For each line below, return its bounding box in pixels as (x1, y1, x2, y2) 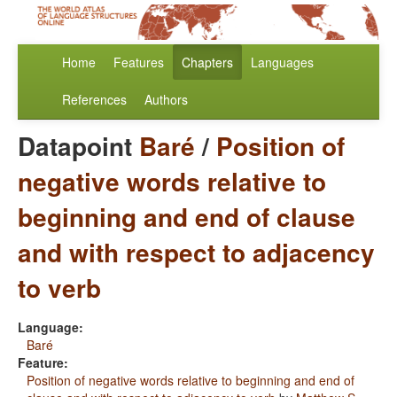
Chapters (182, 53, 233, 72)
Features (113, 53, 164, 72)
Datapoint (18, 128, 139, 165)
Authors (144, 90, 188, 109)
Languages (251, 53, 314, 72)
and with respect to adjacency (18, 234, 375, 271)
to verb (18, 269, 101, 307)
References (62, 90, 127, 109)
